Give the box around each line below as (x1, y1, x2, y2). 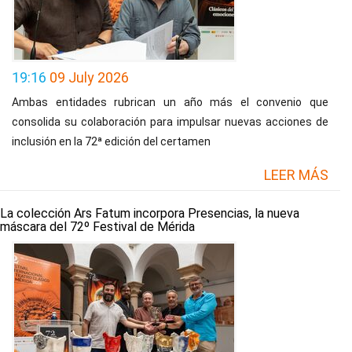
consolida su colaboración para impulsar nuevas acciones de (12, 115, 328, 128)
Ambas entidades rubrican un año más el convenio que (12, 96, 328, 108)
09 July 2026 (49, 69, 129, 86)
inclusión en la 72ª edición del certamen (12, 135, 211, 148)
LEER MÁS (264, 167, 328, 183)
